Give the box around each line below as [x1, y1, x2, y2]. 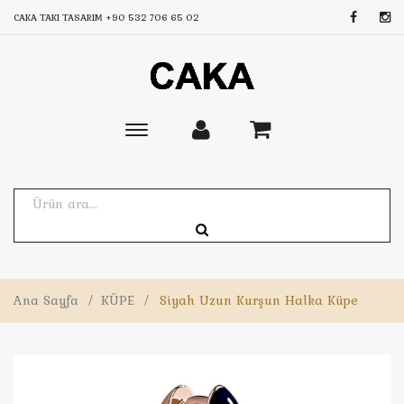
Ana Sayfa [14, 290, 78, 310]
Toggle [135, 123, 177, 142]
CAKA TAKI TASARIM [14, 10, 106, 24]
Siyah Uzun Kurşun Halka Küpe [160, 290, 358, 310]
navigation [135, 164, 204, 184]
